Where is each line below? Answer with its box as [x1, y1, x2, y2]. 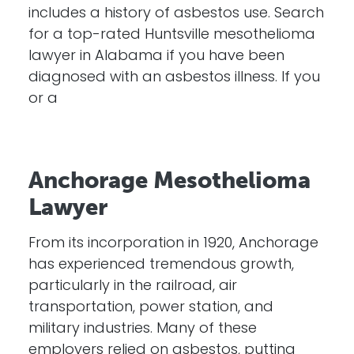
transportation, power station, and [28, 300, 273, 315]
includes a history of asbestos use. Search [28, 6, 324, 21]
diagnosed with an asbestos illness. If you [28, 70, 320, 85]
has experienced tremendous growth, [28, 258, 294, 273]
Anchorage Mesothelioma [28, 167, 311, 194]
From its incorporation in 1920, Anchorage [28, 236, 318, 251]
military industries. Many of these [28, 322, 257, 337]
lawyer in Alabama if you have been [28, 49, 284, 64]
